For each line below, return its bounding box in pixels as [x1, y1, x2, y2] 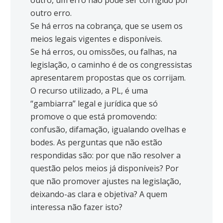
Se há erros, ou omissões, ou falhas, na [30, 46, 177, 58]
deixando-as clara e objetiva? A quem [30, 189, 167, 200]
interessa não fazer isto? [30, 202, 122, 213]
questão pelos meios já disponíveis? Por [30, 163, 179, 174]
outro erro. [30, 7, 72, 19]
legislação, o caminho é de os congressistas [30, 59, 192, 71]
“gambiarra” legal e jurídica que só [30, 98, 158, 110]
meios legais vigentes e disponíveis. [30, 33, 162, 45]
